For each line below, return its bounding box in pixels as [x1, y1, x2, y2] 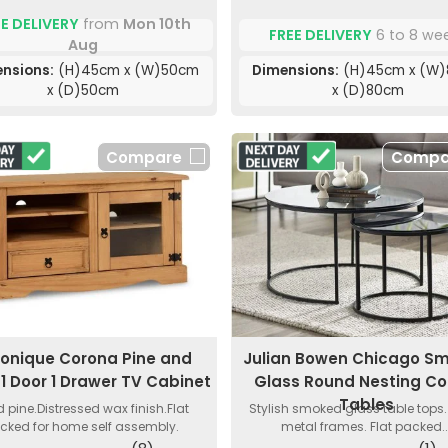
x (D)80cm [332, 81, 405, 101]
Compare [105, 147, 182, 169]
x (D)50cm [47, 81, 120, 101]
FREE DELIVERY [269, 24, 373, 45]
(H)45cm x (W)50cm [54, 61, 200, 81]
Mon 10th [122, 14, 191, 35]
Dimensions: [252, 61, 340, 81]
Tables [338, 393, 394, 415]
